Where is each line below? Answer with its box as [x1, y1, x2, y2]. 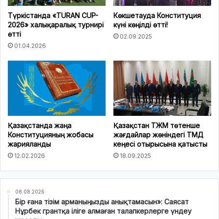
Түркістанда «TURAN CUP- [8, 11, 98, 20]
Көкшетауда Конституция [113, 11, 201, 20]
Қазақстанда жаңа [8, 121, 71, 130]
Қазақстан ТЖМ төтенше [113, 121, 200, 130]
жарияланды [8, 140, 51, 149]
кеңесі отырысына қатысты [113, 140, 207, 149]
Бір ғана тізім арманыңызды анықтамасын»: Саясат [15, 197, 189, 206]
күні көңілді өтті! [113, 21, 170, 29]
